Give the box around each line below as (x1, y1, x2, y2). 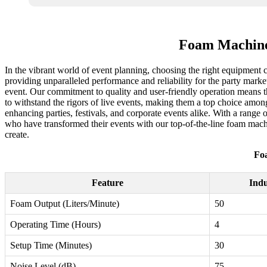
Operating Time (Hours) (10, 219, 101, 230)
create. (5, 129, 29, 140)
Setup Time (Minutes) (10, 240, 92, 251)
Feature (91, 178, 123, 188)
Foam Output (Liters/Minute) (10, 198, 119, 209)
